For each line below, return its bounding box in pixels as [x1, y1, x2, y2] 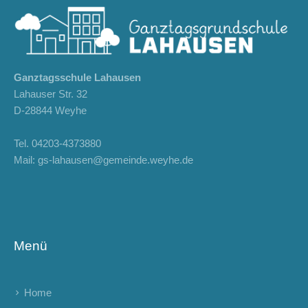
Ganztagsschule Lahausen [14, 71, 142, 83]
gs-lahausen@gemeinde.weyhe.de [38, 153, 194, 166]
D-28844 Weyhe [14, 104, 87, 116]
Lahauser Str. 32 [14, 87, 88, 100]
